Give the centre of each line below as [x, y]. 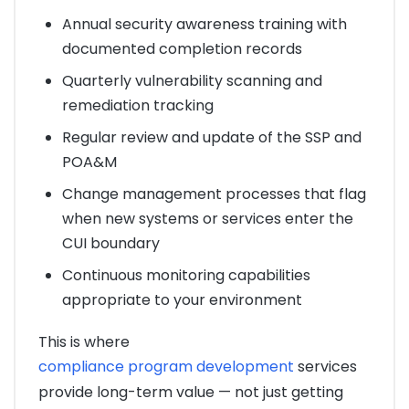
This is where [84, 341]
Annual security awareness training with [204, 24]
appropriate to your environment [182, 299]
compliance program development [166, 366]
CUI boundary [110, 243]
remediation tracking [137, 105]
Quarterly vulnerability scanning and [192, 80]
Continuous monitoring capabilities [186, 275]
